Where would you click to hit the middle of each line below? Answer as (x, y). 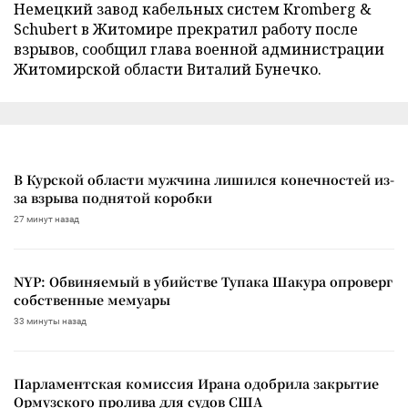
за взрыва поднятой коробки (113, 197)
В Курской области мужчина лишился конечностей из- (204, 179)
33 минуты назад (50, 321)
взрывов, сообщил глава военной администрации (199, 49)
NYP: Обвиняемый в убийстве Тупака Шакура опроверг (203, 281)
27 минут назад (46, 219)
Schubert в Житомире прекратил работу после (186, 29)
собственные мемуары (92, 299)
